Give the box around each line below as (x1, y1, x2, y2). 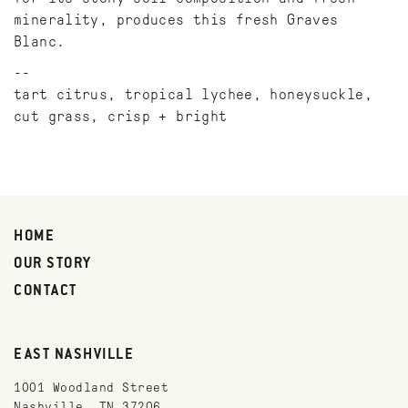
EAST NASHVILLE (14, 347, 134, 364)
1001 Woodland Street (14, 381, 168, 395)
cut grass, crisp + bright (14, 108, 228, 125)
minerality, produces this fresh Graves (14, 12, 339, 28)
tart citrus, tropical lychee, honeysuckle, (14, 87, 372, 103)
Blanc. (14, 34, 66, 50)
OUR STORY (14, 256, 92, 273)
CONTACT (14, 283, 77, 301)
